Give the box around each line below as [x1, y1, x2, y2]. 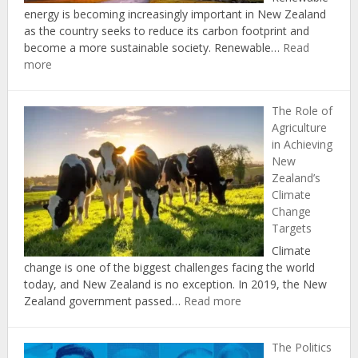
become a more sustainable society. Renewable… [23, 40, 283, 56]
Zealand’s [271, 170, 320, 186]
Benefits [50, 106, 94, 122]
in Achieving [271, 137, 332, 153]
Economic [50, 89, 102, 105]
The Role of [271, 103, 332, 119]
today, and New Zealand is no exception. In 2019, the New [23, 276, 327, 292]
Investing [50, 140, 97, 156]
